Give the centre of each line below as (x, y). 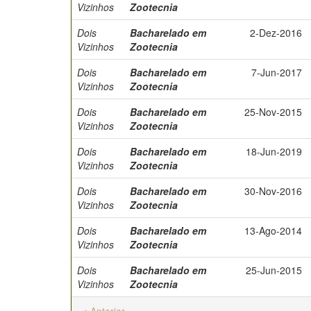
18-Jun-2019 (274, 151)
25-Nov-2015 (273, 112)
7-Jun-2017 (277, 72)
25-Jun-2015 (274, 270)
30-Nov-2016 (273, 191)
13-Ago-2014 (273, 230)
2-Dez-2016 (276, 33)
